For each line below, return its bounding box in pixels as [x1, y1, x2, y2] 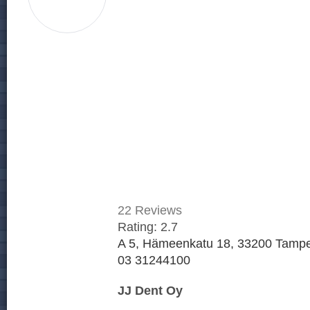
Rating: [118, 219, 161, 234]
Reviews [131, 202, 182, 217]
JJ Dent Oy [118, 282, 183, 298]
